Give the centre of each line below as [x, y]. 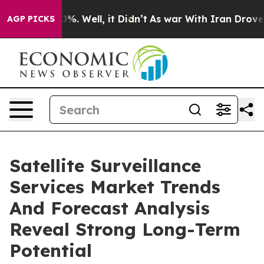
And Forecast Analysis [110, 208]
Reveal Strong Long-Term [125, 229]
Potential [51, 250]
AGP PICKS [31, 19]
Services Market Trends [115, 187]
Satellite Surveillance [105, 166]
